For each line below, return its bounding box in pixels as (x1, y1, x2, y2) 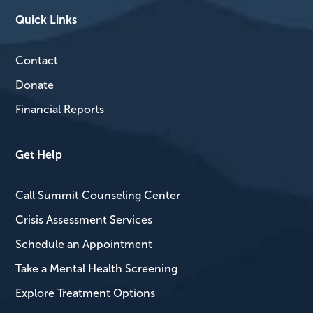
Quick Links (15, 14, 78, 27)
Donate (15, 78, 54, 91)
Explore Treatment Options (15, 286, 156, 299)
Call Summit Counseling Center (15, 189, 181, 201)
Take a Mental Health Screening (15, 262, 178, 275)
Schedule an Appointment (15, 238, 153, 250)
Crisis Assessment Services (15, 213, 153, 226)
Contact (15, 54, 59, 66)
